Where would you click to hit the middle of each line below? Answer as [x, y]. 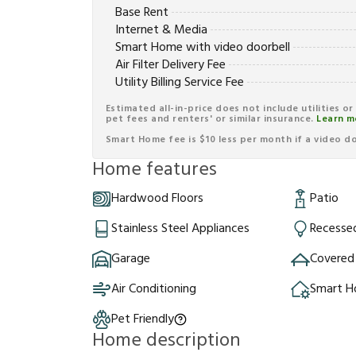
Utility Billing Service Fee [180, 83]
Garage [131, 259]
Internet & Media [161, 31]
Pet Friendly [143, 320]
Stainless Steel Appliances [180, 229]
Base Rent [142, 13]
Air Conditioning [154, 290]
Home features [155, 170]
